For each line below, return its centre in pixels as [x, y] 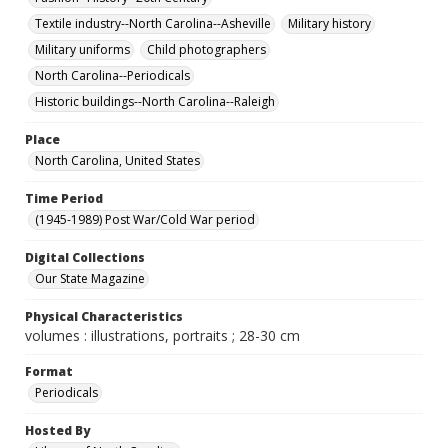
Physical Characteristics [104, 316]
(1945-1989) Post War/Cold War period [145, 219]
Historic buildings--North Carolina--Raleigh [155, 101]
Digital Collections [85, 257]
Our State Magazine [90, 278]
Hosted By [57, 430]
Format [49, 371]
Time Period [64, 198]
